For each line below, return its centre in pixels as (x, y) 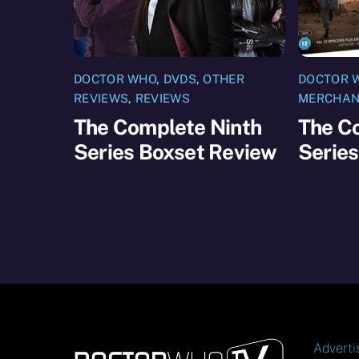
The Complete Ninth (167, 127)
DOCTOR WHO (115, 79)
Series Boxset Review (175, 151)
